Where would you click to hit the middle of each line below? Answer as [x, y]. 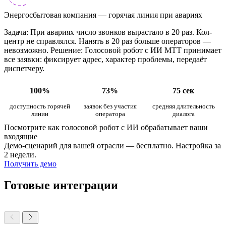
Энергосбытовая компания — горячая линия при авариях [103, 15]
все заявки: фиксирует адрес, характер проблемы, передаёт [105, 59]
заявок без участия [110, 106]
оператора [110, 114]
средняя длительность [183, 106]
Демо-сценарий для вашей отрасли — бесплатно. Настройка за [112, 145]
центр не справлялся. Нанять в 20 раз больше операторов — [107, 41]
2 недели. [20, 154]
